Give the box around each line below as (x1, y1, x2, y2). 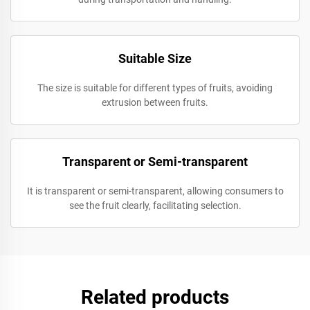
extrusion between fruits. (102, 97, 208, 108)
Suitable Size (118, 51, 192, 66)
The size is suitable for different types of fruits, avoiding (37, 82, 273, 93)
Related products (81, 286, 229, 309)
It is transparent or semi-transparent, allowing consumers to (26, 185, 284, 197)
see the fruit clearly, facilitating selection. (69, 200, 241, 211)
